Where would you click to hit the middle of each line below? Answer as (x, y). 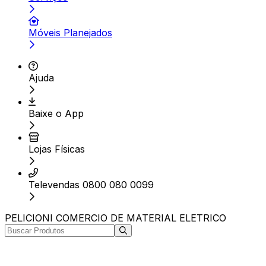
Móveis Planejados (70, 33)
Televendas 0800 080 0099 (91, 185)
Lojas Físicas (57, 149)
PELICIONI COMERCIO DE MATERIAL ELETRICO (115, 218)
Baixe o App (56, 113)
